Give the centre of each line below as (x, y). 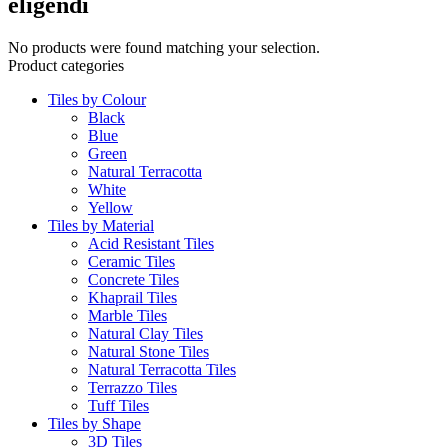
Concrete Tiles (133, 279)
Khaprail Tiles (132, 297)
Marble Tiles (127, 315)
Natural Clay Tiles (145, 333)
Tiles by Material (101, 225)
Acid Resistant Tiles (151, 243)
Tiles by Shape (94, 423)
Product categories (66, 65)
